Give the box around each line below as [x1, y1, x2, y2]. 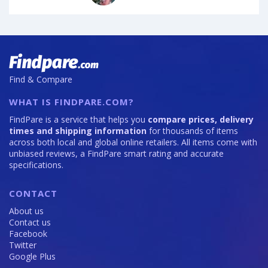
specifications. [9, 159, 63, 171]
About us [9, 205, 44, 217]
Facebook [9, 228, 47, 240]
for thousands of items [147, 125, 238, 137]
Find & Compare [9, 74, 72, 86]
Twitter [9, 239, 36, 251]
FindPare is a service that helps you [9, 114, 148, 126]
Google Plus [9, 251, 56, 263]
